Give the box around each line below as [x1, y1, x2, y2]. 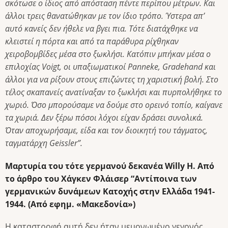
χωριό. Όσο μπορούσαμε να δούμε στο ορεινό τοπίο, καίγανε [5, 99, 222, 111]
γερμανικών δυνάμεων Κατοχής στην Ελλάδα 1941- [5, 185, 215, 197]
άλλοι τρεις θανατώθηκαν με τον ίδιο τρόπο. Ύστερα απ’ [5, 10, 205, 22]
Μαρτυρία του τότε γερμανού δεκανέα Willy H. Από [5, 160, 214, 172]
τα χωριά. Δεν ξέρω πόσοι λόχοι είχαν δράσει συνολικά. [5, 112, 203, 124]
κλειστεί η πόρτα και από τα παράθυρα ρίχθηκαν [5, 36, 179, 47]
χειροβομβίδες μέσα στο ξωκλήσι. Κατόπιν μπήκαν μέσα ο [5, 48, 211, 60]
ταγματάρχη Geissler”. [5, 137, 82, 149]
